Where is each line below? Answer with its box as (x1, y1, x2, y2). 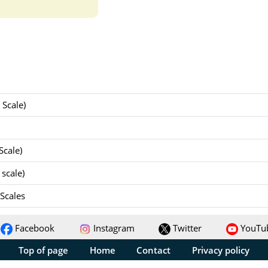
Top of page (19, 243, 69, 256)
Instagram (90, 221, 135, 234)
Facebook (13, 221, 55, 234)
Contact (136, 243, 171, 256)
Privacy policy (191, 243, 249, 256)
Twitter (170, 221, 202, 234)
